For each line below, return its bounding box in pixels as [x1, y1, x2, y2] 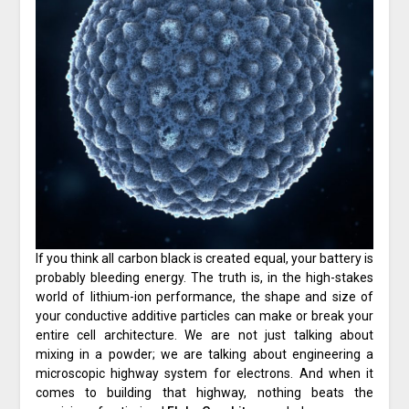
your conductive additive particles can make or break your [35, 309, 374, 324]
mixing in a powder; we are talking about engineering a [35, 347, 374, 362]
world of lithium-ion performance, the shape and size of [35, 289, 374, 305]
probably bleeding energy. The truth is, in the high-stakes [35, 270, 374, 286]
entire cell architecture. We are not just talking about [35, 328, 374, 343]
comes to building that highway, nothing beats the [35, 385, 374, 401]
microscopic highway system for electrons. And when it [35, 366, 374, 382]
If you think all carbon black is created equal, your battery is [35, 251, 374, 267]
